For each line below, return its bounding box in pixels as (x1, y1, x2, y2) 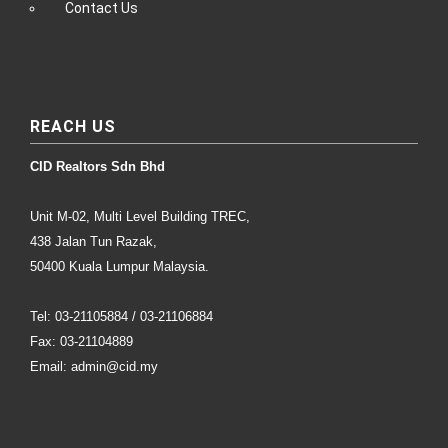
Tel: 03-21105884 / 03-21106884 (30, 308, 245, 324)
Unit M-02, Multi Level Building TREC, (30, 208, 250, 224)
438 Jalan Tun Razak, (30, 233, 157, 249)
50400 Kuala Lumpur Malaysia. (30, 258, 209, 274)
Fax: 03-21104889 (30, 333, 133, 349)
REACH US (30, 116, 116, 136)
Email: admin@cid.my (30, 358, 158, 374)
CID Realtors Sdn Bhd (30, 158, 165, 174)
